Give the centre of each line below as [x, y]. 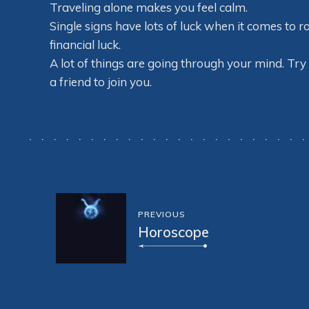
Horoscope [173, 232]
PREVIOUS [161, 215]
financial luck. [85, 45]
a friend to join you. [101, 82]
